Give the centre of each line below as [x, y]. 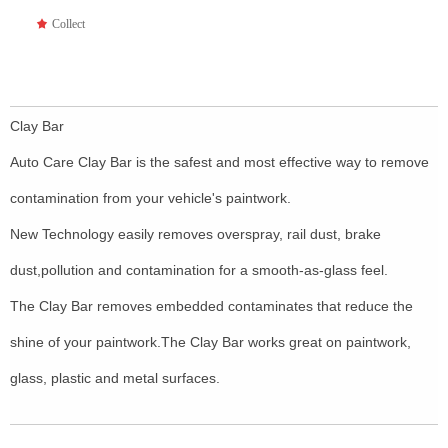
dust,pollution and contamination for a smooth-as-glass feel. [199, 270]
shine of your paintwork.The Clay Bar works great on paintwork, [210, 342]
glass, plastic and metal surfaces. [115, 378]
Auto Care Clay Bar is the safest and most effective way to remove [219, 162]
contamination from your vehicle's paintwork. [150, 198]
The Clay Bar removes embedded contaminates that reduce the [211, 306]
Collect [68, 24]
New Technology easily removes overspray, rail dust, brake [195, 234]
